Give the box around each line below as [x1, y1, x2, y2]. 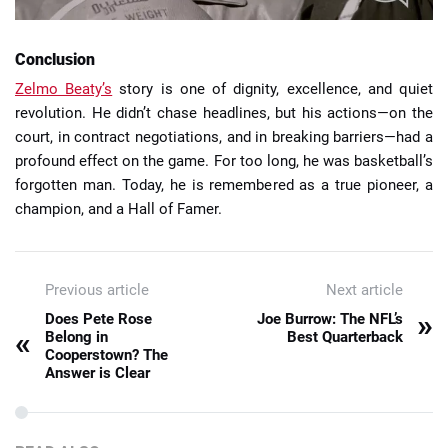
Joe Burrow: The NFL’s [257, 309, 403, 328]
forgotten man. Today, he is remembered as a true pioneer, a [15, 175, 433, 194]
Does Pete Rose [45, 309, 152, 328]
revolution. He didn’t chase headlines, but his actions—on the [15, 103, 433, 122]
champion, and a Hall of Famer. [15, 199, 222, 218]
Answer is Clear [45, 363, 150, 382]
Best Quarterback [287, 327, 403, 346]
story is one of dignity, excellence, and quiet [112, 79, 434, 98]
